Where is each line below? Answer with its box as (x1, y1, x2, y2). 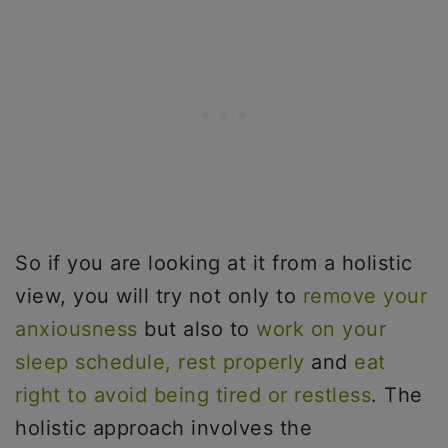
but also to (137, 316, 250, 341)
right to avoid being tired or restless (15, 382, 371, 407)
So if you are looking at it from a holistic (15, 250, 413, 275)
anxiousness (15, 316, 138, 341)
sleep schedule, (15, 349, 172, 374)
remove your (302, 283, 427, 308)
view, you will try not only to (15, 283, 303, 308)
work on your (249, 316, 386, 341)
